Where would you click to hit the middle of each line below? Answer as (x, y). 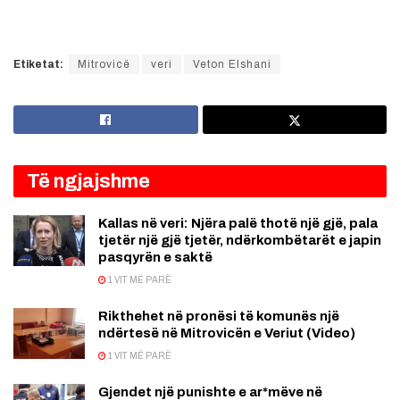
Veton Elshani (232, 64)
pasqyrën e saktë (155, 257)
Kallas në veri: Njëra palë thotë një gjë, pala (238, 223)
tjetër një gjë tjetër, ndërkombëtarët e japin (240, 240)
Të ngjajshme (88, 181)
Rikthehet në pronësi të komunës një (219, 316)
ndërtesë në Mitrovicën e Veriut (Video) (227, 333)
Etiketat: (38, 64)
